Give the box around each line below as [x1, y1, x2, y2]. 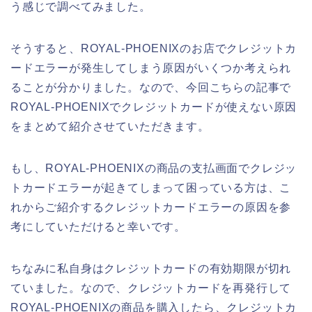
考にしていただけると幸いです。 [10, 221, 186, 233]
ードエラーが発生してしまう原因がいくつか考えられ [10, 62, 292, 75]
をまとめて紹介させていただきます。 [10, 120, 210, 133]
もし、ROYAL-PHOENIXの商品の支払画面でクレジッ [10, 162, 297, 175]
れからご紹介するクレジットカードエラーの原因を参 [10, 201, 292, 214]
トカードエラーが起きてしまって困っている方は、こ [10, 182, 292, 194]
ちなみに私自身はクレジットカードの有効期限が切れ [10, 263, 292, 275]
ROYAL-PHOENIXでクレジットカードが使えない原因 [10, 101, 297, 114]
